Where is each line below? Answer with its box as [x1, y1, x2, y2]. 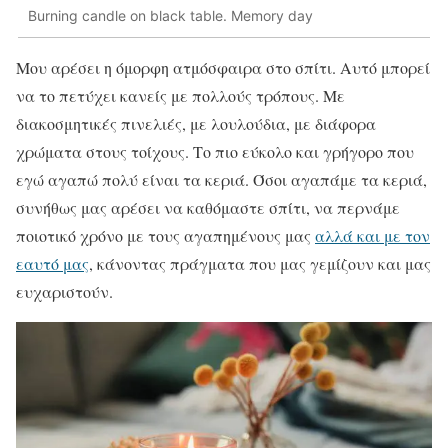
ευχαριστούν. [16, 280, 113, 302]
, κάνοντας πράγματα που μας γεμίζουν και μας [89, 252, 431, 274]
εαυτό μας [16, 252, 89, 274]
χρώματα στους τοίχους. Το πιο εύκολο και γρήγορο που [16, 140, 414, 162]
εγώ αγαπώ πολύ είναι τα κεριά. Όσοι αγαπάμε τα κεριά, [16, 168, 427, 190]
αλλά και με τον [315, 224, 430, 246]
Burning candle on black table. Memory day [28, 7, 313, 25]
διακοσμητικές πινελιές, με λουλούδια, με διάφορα [16, 112, 376, 134]
